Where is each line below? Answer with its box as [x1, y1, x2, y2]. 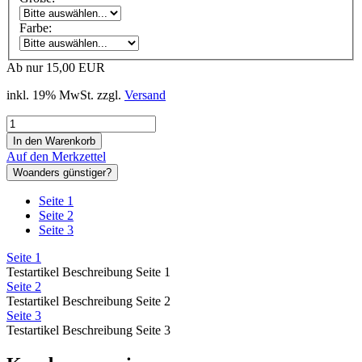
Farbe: [19, 21, 52, 36]
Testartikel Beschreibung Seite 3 [6, 323, 170, 338]
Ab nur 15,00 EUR [6, 61, 105, 75]
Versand [124, 88, 166, 103]
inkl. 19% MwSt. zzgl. [6, 88, 124, 103]
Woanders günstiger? [13, 166, 112, 179]
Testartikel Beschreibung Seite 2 [6, 294, 170, 309]
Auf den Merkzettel [6, 149, 106, 164]
